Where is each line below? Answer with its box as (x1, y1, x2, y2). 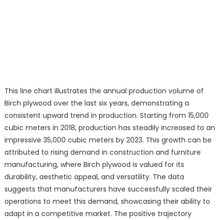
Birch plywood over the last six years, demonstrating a (4, 98, 189, 108)
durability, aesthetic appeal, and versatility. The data (4, 171, 184, 182)
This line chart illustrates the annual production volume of (4, 85, 204, 96)
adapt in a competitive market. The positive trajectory (4, 208, 192, 219)
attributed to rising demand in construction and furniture (4, 147, 201, 157)
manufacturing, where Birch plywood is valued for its (4, 159, 184, 169)
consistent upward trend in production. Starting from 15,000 (4, 110, 209, 120)
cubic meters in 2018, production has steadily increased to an (4, 122, 215, 133)
